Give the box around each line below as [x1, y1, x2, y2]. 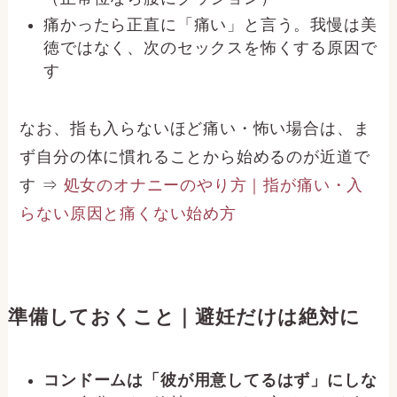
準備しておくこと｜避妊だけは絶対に [7, 307, 361, 329]
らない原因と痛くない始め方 [19, 205, 237, 223]
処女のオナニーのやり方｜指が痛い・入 [63, 176, 364, 195]
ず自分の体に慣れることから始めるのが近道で [19, 148, 370, 167]
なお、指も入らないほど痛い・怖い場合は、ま [19, 120, 370, 138]
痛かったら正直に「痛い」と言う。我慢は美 [43, 16, 378, 35]
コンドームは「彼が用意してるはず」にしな [43, 371, 378, 390]
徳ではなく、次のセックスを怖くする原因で [43, 39, 378, 58]
